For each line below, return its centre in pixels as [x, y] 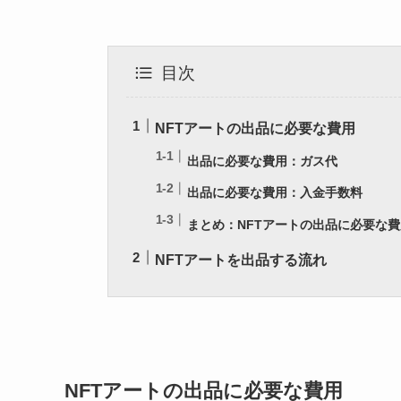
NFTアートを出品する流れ [241, 260]
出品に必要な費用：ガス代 [263, 161]
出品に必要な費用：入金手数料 [275, 193]
